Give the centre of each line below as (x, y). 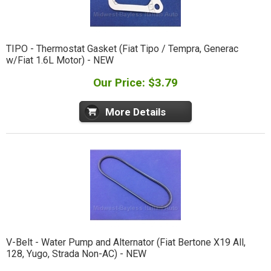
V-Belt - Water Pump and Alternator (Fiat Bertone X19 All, (126, 243)
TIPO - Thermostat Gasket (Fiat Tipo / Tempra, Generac (122, 48)
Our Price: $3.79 (135, 83)
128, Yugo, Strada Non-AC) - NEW (76, 254)
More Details (135, 112)
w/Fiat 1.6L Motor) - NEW (60, 60)
